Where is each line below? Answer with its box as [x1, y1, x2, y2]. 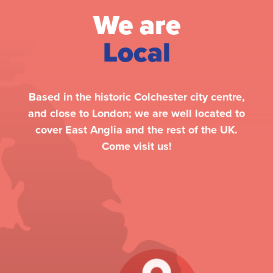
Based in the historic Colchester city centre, [28, 90, 245, 104]
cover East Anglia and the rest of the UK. [35, 122, 238, 136]
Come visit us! [101, 139, 172, 153]
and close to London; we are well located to [28, 106, 245, 120]
